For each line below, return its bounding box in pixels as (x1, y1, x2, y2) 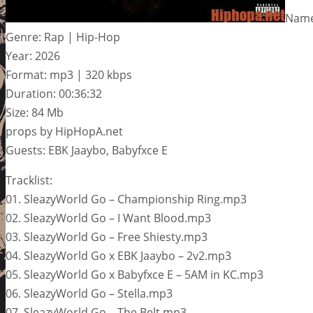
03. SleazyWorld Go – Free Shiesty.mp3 (6, 228, 208, 245)
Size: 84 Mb (6, 104, 64, 120)
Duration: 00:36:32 (6, 85, 102, 101)
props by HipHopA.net (6, 123, 123, 139)
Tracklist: (6, 172, 52, 188)
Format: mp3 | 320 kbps (6, 66, 132, 82)
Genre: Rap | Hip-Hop (6, 29, 120, 45)
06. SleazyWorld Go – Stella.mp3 (6, 285, 173, 301)
